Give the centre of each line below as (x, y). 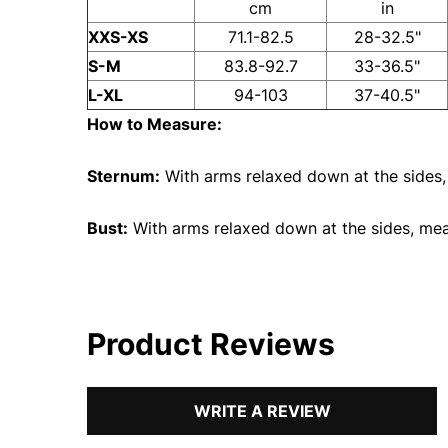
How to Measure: (154, 124)
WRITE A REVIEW (262, 411)
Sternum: (123, 176)
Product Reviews (211, 344)
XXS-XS (118, 37)
